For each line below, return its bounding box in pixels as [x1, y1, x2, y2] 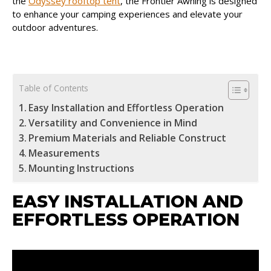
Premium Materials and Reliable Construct [28, 131, 227, 145]
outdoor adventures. [12, 21, 98, 33]
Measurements [28, 146, 100, 160]
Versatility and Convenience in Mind [28, 116, 198, 129]
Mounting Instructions [28, 162, 135, 175]
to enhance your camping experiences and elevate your [12, 8, 243, 20]
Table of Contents [19, 82, 88, 94]
